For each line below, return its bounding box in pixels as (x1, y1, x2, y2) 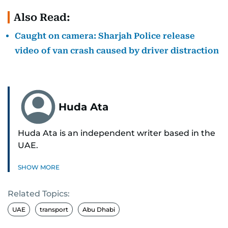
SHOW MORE (18, 163, 60, 171)
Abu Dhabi (82, 206, 115, 213)
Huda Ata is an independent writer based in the (18, 128, 215, 138)
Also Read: (14, 11, 70, 23)
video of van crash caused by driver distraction (15, 46, 219, 55)
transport (40, 206, 68, 213)
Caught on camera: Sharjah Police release (15, 31, 195, 41)
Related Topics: (8, 189, 70, 198)
